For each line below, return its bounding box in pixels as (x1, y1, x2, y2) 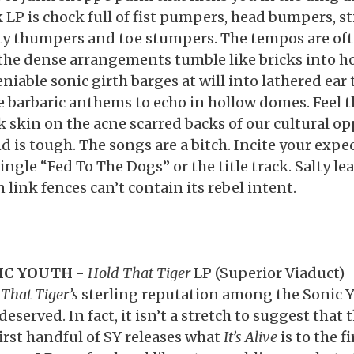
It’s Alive (223, 328, 277, 346)
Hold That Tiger (87, 264, 190, 282)
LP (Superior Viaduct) (190, 264, 345, 282)
